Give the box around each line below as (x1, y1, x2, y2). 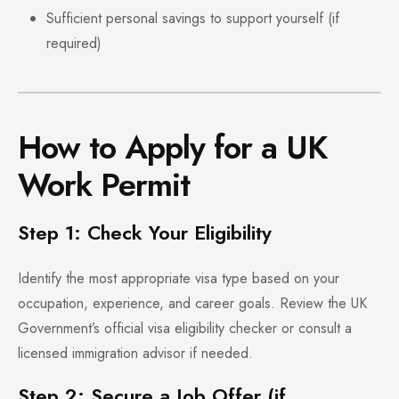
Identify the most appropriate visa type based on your (18, 268, 339, 289)
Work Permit (18, 161, 190, 209)
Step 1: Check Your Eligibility (18, 218, 272, 248)
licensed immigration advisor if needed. (18, 343, 253, 364)
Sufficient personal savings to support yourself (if (46, 8, 339, 29)
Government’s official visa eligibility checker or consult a (18, 318, 352, 339)
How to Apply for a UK (18, 124, 327, 172)
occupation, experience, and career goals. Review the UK (18, 293, 367, 314)
